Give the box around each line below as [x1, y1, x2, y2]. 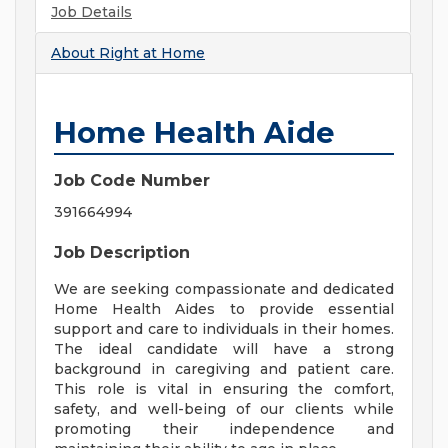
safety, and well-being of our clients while [54, 400, 394, 419]
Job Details [51, 3, 132, 22]
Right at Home [99, 44, 205, 63]
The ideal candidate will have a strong [54, 340, 394, 359]
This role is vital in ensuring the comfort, [54, 380, 394, 399]
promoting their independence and [54, 420, 394, 439]
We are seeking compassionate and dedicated [54, 280, 394, 299]
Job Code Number [54, 171, 210, 191]
